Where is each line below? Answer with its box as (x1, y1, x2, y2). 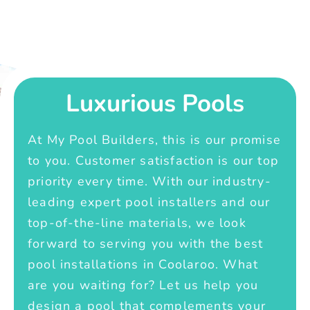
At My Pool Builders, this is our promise (28, 131, 282, 149)
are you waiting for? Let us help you (28, 277, 259, 294)
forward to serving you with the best (28, 235, 264, 253)
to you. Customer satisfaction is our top (28, 152, 280, 170)
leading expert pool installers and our (28, 194, 271, 211)
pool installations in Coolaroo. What (28, 256, 259, 273)
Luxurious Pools (66, 87, 244, 120)
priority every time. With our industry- (28, 173, 271, 190)
